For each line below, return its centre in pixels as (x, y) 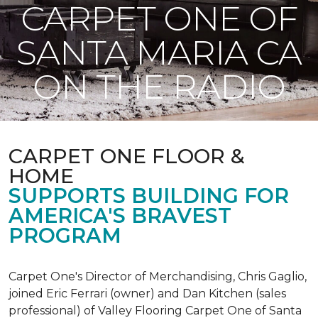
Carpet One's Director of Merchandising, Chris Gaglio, (158, 276)
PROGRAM (65, 235)
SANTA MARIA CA (159, 53)
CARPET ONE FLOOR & (127, 156)
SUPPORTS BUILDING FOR (149, 196)
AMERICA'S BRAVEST (120, 215)
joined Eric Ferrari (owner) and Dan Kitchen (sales (147, 294)
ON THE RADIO (159, 87)
